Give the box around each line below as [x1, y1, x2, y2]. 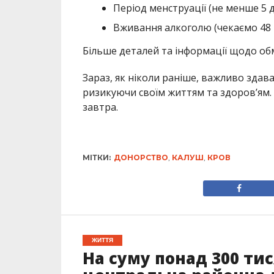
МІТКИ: [82, 153, 111, 163]
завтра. [82, 100, 118, 114]
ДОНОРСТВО [113, 153, 168, 163]
